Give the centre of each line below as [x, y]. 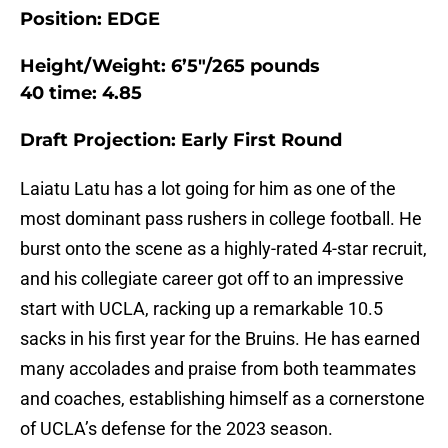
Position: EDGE [90, 19]
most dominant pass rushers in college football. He [221, 219]
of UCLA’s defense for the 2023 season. [176, 429]
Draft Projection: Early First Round [181, 140]
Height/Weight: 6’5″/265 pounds [170, 66]
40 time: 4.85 [81, 93]
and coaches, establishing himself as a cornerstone [222, 399]
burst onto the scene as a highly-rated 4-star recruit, [223, 249]
